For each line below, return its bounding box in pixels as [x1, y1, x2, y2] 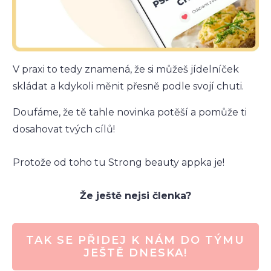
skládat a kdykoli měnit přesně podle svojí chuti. [13, 80, 246, 92]
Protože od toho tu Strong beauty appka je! [13, 156, 224, 168]
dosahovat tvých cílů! [13, 123, 115, 135]
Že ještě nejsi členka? [80, 189, 191, 201]
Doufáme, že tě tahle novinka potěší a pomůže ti [13, 106, 247, 118]
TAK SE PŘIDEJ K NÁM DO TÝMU [26, 233, 245, 247]
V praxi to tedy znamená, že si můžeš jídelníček [13, 63, 239, 75]
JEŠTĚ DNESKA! [83, 246, 188, 260]
